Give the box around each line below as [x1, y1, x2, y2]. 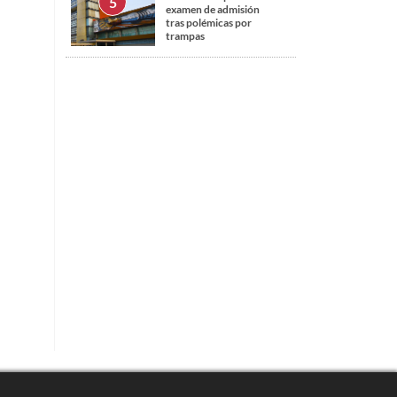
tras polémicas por [165, 16, 252, 30]
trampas [165, 29, 205, 43]
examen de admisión [165, 3, 260, 17]
